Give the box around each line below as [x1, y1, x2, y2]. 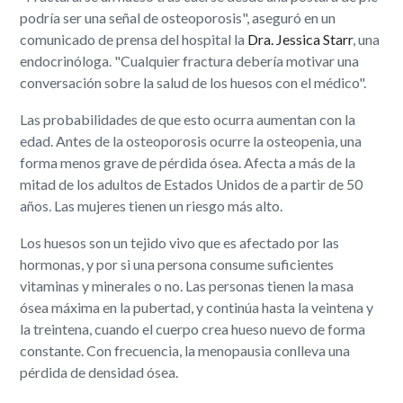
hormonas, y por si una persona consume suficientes [20, 255, 335, 273]
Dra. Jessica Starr [247, 30, 354, 48]
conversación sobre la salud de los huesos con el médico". [20, 73, 367, 91]
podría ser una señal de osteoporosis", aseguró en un [20, 8, 336, 26]
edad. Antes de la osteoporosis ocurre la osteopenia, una [20, 131, 363, 149]
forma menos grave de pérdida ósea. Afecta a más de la [20, 153, 356, 171]
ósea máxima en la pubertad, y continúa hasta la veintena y [20, 298, 374, 316]
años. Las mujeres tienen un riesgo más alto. [20, 196, 283, 214]
